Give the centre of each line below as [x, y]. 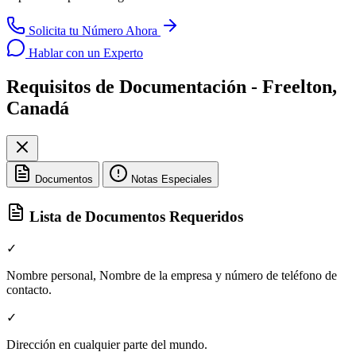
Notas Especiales [172, 180]
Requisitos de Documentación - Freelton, [172, 87]
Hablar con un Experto [84, 53]
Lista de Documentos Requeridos [134, 216]
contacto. [29, 289]
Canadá [38, 108]
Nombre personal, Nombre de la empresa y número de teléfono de [172, 275]
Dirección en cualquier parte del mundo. [107, 344]
